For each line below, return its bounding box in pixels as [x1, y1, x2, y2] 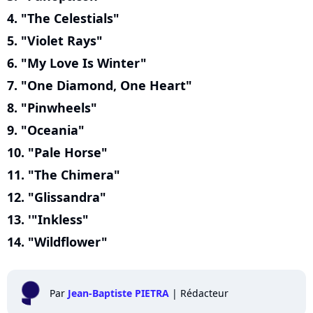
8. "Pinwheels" [7, 99, 97, 117]
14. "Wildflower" [7, 233, 108, 251]
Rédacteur [180, 286, 228, 300]
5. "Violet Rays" [7, 32, 103, 50]
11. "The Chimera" [7, 166, 120, 184]
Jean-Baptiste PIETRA [68, 286, 169, 300]
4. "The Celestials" [7, 10, 119, 27]
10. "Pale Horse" [7, 144, 108, 161]
